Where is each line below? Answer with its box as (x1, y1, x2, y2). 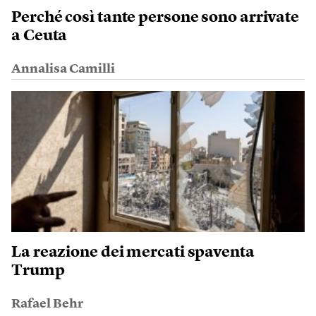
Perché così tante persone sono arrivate (11, 10, 300, 25)
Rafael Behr (11, 298, 83, 310)
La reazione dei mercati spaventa (11, 245, 255, 260)
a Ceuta (11, 28, 68, 44)
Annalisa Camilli (11, 63, 115, 75)
